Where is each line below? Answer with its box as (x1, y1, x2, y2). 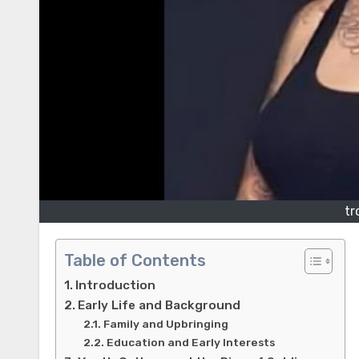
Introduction (75, 278, 156, 293)
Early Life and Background (78, 298, 241, 313)
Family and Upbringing (103, 317, 228, 331)
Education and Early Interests (106, 336, 275, 349)
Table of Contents (64, 251, 206, 271)
